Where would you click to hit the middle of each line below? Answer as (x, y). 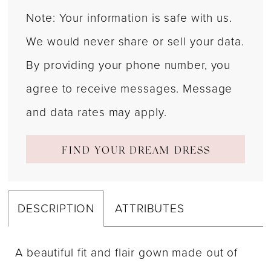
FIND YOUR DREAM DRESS (136, 152)
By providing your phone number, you (129, 65)
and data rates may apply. (96, 113)
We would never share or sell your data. (135, 42)
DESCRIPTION (56, 208)
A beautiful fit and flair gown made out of (127, 253)
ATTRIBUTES (150, 208)
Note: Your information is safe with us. (129, 18)
